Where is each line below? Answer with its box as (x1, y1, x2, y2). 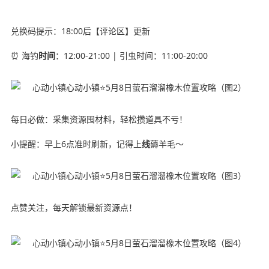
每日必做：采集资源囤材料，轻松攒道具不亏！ (10, 113, 187, 125)
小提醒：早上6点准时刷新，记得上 (10, 138, 142, 150)
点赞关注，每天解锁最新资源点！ (10, 201, 137, 213)
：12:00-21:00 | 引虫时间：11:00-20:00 (55, 49, 208, 61)
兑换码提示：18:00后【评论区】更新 (10, 25, 150, 37)
